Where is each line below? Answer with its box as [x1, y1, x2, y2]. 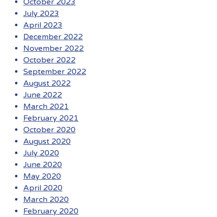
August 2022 [23, 78, 71, 88]
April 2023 [23, 20, 62, 30]
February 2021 [23, 113, 78, 123]
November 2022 [23, 43, 84, 53]
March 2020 [23, 194, 69, 204]
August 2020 [23, 136, 71, 146]
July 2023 [23, 8, 59, 18]
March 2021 [23, 101, 69, 111]
